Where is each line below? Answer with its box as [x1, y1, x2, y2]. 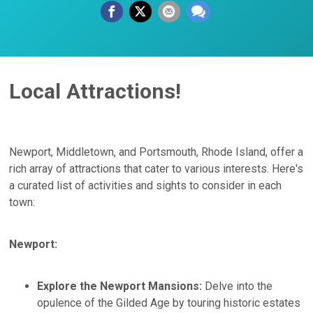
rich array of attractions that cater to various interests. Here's [9, 161, 304, 175]
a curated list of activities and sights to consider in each [9, 178, 282, 192]
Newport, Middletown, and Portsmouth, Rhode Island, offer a [9, 145, 304, 159]
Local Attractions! [9, 78, 182, 103]
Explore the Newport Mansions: [37, 279, 203, 293]
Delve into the [202, 279, 273, 293]
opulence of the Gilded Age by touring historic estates [37, 296, 301, 310]
